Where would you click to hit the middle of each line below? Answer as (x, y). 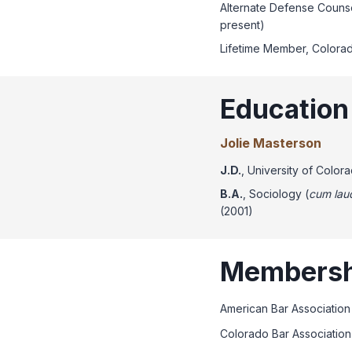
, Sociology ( (276, 194)
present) (242, 24)
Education (284, 108)
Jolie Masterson (271, 143)
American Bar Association (285, 309)
